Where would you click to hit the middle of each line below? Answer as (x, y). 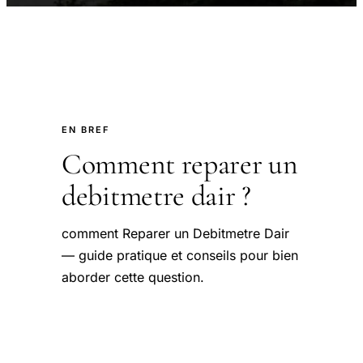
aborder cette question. (133, 277)
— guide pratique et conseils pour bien (180, 255)
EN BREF (85, 130)
